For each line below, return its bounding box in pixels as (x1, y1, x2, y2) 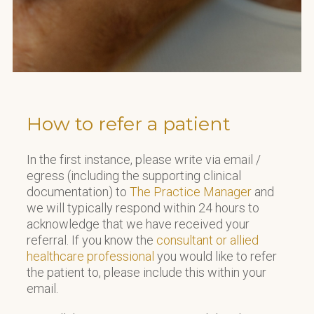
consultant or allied (156, 232, 259, 247)
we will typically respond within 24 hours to (27, 200, 259, 215)
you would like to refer (154, 248, 277, 264)
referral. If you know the (27, 232, 156, 247)
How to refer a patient (27, 111, 231, 135)
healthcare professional (27, 248, 154, 264)
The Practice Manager (130, 184, 252, 199)
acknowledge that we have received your (27, 216, 250, 231)
